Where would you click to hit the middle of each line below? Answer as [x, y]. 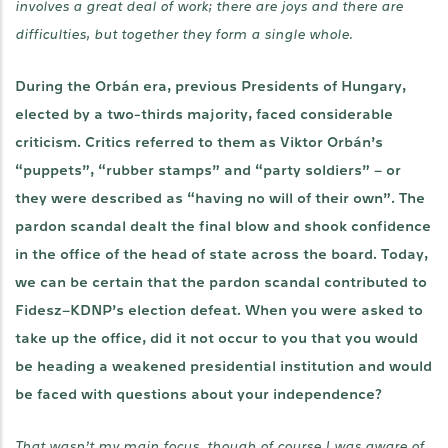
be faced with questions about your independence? [198, 394]
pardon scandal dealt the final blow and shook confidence [223, 226]
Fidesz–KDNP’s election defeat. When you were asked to [219, 310]
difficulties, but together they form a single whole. [183, 34]
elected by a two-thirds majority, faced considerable [204, 114]
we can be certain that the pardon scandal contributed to [221, 282]
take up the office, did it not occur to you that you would [216, 338]
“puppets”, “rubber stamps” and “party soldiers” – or [208, 170]
